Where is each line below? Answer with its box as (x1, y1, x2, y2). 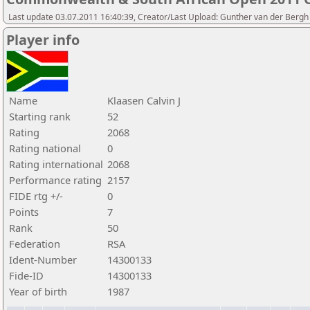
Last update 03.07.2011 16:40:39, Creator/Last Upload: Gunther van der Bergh (8, 11, 309, 23)
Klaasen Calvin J (107, 93, 181, 107)
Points (9, 205, 39, 219)
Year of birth (9, 284, 67, 298)
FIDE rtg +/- (9, 189, 63, 203)
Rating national (9, 141, 81, 155)
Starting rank (9, 109, 71, 123)
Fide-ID (9, 268, 44, 282)
